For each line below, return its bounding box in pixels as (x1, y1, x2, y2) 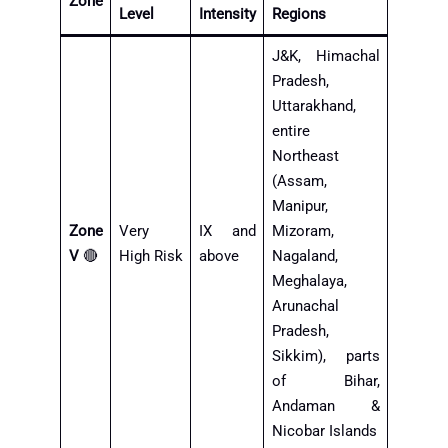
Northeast (271, 146, 339, 165)
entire (271, 121, 310, 140)
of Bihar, (271, 371, 380, 390)
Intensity (198, 4, 256, 23)
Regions (271, 4, 326, 23)
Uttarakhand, (271, 96, 356, 115)
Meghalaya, (271, 271, 347, 290)
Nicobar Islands (271, 421, 377, 440)
